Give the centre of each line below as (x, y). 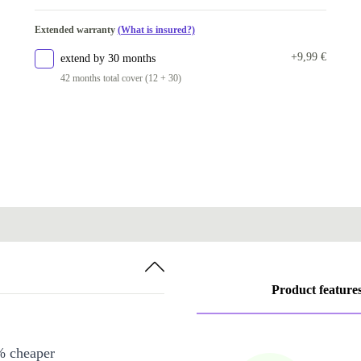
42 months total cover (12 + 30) (120, 78)
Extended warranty (76, 30)
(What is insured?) (156, 30)
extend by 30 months (108, 58)
